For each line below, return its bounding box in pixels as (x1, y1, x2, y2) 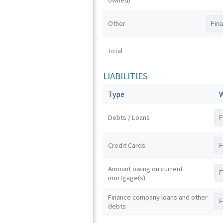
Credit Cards (108, 141, 146, 150)
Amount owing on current (108, 164, 183, 173)
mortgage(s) (108, 173, 146, 182)
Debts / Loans (108, 113, 150, 122)
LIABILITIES (103, 70, 148, 82)
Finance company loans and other (108, 193, 208, 202)
